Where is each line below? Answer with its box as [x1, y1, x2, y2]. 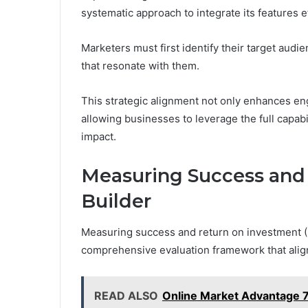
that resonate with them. [81, 59, 199, 73]
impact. [81, 130, 116, 144]
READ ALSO [94, 288, 158, 302]
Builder [81, 190, 151, 213]
